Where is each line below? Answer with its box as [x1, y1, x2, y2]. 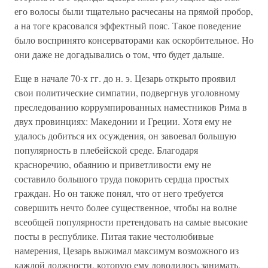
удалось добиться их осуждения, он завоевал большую [14, 129, 236, 142]
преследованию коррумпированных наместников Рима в [14, 100, 247, 113]
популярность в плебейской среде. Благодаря [14, 144, 198, 156]
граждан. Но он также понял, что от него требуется [14, 187, 223, 199]
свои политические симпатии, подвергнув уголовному [14, 86, 240, 99]
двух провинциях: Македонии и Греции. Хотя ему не [14, 115, 232, 127]
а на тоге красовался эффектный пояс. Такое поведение [14, 19, 241, 32]
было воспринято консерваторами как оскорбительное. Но [14, 33, 254, 46]
